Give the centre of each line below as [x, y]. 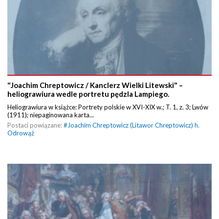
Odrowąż [21, 133]
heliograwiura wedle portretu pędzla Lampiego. [88, 94]
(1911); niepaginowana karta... [51, 115]
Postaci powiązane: [35, 125]
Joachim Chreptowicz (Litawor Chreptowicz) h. [133, 125]
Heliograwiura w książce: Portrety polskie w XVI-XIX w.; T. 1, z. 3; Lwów [108, 107]
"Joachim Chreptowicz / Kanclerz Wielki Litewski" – [95, 85]
